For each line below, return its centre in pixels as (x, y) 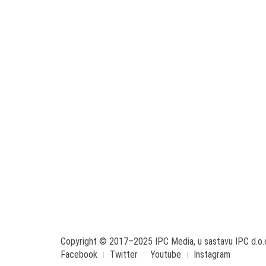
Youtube (166, 254)
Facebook (79, 254)
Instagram (212, 254)
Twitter (124, 254)
